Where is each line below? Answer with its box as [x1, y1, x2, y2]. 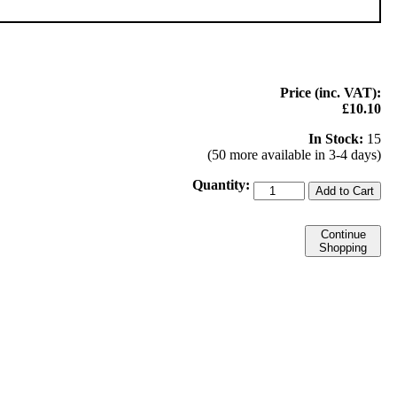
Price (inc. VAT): [280, 84, 381, 100]
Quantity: [192, 176, 250, 192]
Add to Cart [315, 183, 374, 198]
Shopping [319, 240, 367, 254]
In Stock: [308, 130, 363, 146]
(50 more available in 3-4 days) [207, 146, 381, 162]
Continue [320, 227, 366, 241]
